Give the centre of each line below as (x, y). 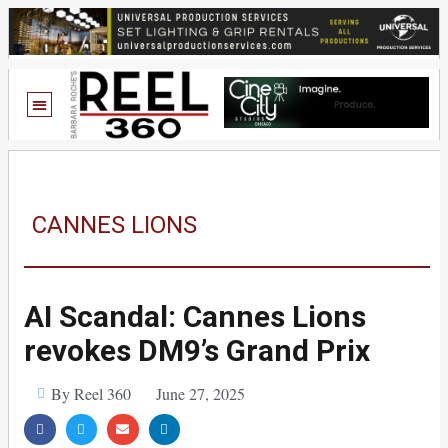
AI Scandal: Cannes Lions (195, 316)
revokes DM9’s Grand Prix (197, 350)
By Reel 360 (90, 393)
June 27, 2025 (200, 393)
